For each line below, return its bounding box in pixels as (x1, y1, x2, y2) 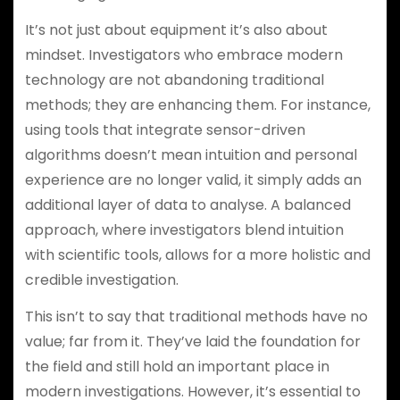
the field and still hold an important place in (24, 355, 329, 377)
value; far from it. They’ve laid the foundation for (24, 330, 361, 352)
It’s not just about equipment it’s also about (24, 19, 328, 40)
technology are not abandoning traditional (24, 69, 324, 90)
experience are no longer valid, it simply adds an (24, 169, 362, 190)
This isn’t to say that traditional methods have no (24, 305, 368, 327)
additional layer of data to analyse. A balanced (24, 194, 351, 215)
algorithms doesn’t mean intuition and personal (24, 144, 357, 165)
